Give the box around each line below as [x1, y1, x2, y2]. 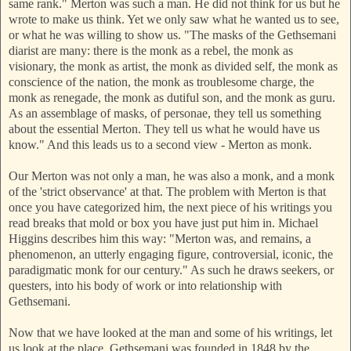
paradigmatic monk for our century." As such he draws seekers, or [9, 263, 334, 277]
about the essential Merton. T [9, 122, 152, 136]
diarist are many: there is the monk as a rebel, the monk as [9, 44, 293, 58]
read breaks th [9, 216, 78, 230]
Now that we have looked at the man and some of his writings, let [9, 326, 332, 340]
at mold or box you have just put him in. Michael [78, 216, 318, 230]
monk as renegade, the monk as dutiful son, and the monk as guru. [9, 91, 335, 105]
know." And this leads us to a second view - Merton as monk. [9, 138, 312, 152]
